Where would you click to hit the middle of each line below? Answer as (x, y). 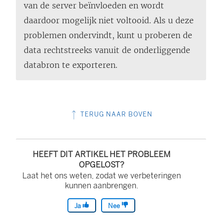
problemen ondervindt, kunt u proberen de (108, 35)
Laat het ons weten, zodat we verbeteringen (101, 176)
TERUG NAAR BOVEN (115, 114)
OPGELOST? (101, 165)
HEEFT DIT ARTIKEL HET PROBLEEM (101, 155)
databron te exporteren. (71, 65)
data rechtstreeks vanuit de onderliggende (107, 50)
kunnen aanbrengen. (101, 186)
